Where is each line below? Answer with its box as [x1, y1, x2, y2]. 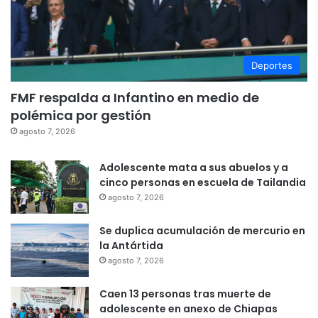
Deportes [251, 59, 292, 71]
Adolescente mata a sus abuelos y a [99, 160, 288, 175]
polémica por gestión [11, 106, 151, 124]
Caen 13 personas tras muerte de [99, 286, 271, 301]
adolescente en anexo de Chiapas [99, 301, 278, 316]
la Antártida [99, 238, 163, 253]
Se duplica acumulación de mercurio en [99, 223, 305, 238]
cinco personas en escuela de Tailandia [99, 175, 306, 190]
